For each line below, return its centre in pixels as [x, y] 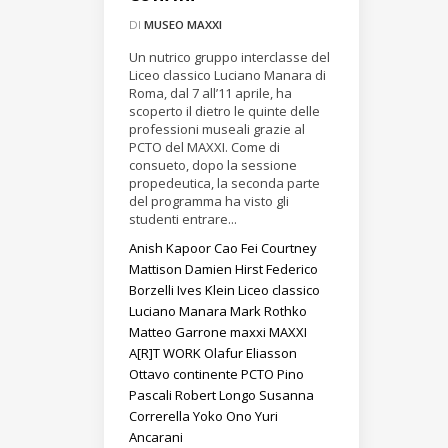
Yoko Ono [224, 416]
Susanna [286, 395]
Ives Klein [207, 290]
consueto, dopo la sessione [213, 165]
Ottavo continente [185, 374]
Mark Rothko [268, 311]
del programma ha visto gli [209, 201]
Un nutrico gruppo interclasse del [229, 57]
